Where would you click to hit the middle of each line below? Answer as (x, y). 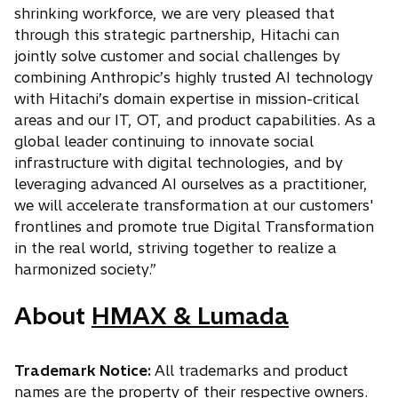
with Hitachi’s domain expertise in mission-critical (187, 99)
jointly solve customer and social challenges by (177, 56)
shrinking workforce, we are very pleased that (175, 14)
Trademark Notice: (84, 371)
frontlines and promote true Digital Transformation (194, 227)
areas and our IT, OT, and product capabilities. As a (195, 120)
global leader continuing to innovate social (164, 142)
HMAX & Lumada (190, 316)
